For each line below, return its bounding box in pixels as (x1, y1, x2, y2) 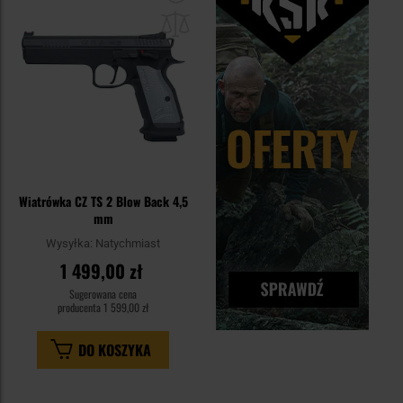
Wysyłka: (46, 237, 96, 251)
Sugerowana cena (69, 286, 138, 302)
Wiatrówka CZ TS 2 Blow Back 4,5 (18, 192, 188, 211)
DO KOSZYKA (78, 339, 152, 362)
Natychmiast (95, 237, 161, 251)
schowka (187, 14, 250, 42)
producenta (58, 300, 104, 316)
